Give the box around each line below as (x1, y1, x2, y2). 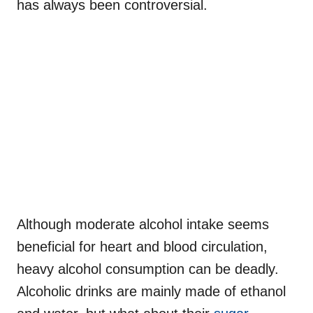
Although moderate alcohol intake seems (17, 216, 269, 232)
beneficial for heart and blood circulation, (17, 238, 268, 254)
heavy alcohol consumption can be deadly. (17, 261, 279, 277)
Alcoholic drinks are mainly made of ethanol (17, 283, 286, 299)
